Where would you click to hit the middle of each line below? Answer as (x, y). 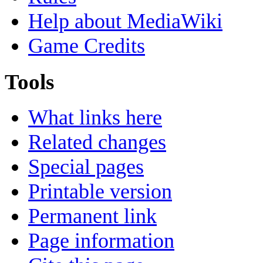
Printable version (100, 192)
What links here (95, 118)
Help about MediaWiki (125, 21)
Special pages (86, 167)
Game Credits (87, 45)
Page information (101, 241)
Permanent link (92, 216)
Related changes (97, 142)
